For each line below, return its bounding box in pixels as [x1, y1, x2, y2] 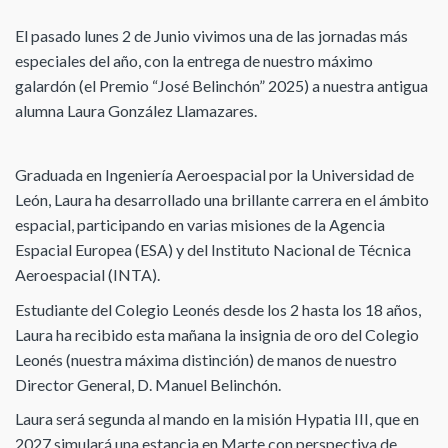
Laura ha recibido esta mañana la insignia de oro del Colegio [15, 324, 419, 344]
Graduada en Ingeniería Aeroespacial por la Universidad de [15, 165, 414, 185]
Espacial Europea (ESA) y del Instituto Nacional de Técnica [15, 240, 411, 260]
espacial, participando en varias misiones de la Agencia [15, 215, 385, 235]
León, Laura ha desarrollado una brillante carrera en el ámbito [15, 190, 429, 210]
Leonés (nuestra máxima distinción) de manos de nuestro [15, 349, 397, 369]
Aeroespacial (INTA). [15, 265, 160, 285]
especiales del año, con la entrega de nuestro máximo [15, 50, 373, 70]
